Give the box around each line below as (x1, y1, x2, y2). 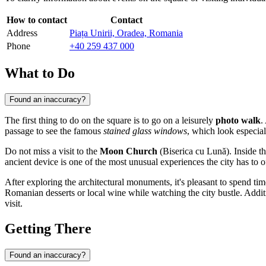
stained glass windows (103, 125, 187, 136)
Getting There (5, 220, 91, 236)
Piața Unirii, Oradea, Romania (69, 28, 183, 39)
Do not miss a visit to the (5, 145, 100, 156)
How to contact (7, 15, 67, 26)
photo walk (216, 115, 261, 125)
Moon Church (100, 145, 157, 156)
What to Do (5, 65, 75, 81)
